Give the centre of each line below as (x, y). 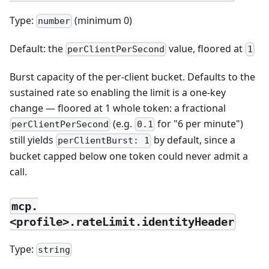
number (54, 21)
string (54, 249)
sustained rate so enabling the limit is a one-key (118, 92)
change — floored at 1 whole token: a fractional (118, 108)
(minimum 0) (102, 20)
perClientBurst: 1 (104, 141)
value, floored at (206, 48)
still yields (33, 140)
